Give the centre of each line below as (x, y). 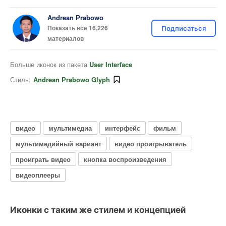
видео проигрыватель (151, 143)
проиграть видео (43, 159)
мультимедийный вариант (59, 143)
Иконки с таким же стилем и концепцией (98, 210)
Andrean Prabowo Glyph (72, 79)
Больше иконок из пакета (50, 64)
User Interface (111, 64)
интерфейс (123, 128)
